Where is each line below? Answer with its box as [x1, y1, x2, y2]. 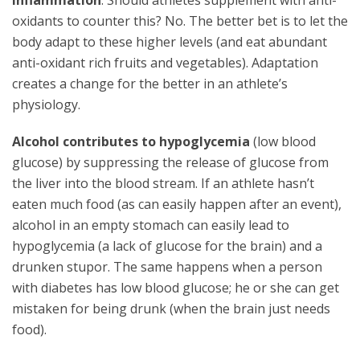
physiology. [12, 96, 80, 113]
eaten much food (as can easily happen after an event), [12, 195, 342, 213]
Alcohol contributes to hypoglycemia [12, 133, 250, 150]
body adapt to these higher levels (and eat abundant [12, 33, 327, 51]
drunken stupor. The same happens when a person [12, 258, 322, 276]
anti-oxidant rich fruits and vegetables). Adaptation [12, 54, 318, 72]
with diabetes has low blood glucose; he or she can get [12, 279, 339, 297]
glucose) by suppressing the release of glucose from [12, 153, 329, 171]
